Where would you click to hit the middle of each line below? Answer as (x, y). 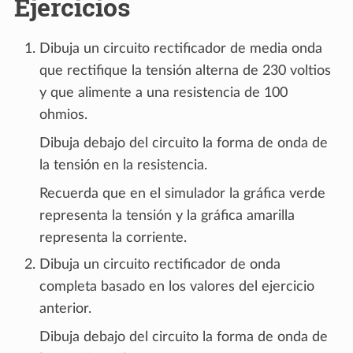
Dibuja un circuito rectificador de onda (160, 265)
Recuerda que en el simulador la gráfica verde (182, 194)
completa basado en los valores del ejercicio (177, 287)
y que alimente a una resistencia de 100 (163, 93)
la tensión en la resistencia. (123, 166)
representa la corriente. (113, 238)
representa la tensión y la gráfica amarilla (167, 216)
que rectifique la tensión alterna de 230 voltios (185, 71)
